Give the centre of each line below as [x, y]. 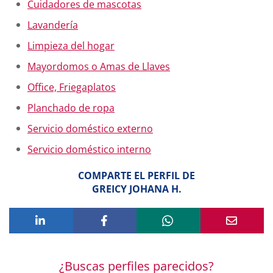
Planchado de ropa [71, 108]
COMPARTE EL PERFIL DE [136, 175]
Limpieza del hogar [71, 46]
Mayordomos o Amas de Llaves [99, 66]
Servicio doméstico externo [90, 129]
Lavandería [53, 25]
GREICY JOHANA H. [136, 189]
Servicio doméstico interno [89, 149]
